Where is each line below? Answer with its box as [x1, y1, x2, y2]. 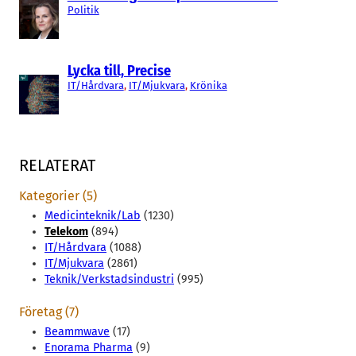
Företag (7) [19, 304, 79, 319]
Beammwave [44, 324, 110, 339]
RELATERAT [19, 156, 95, 176]
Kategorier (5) [19, 188, 97, 203]
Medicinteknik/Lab [44, 208, 141, 222]
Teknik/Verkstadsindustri [44, 272, 174, 286]
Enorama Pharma [44, 340, 133, 354]
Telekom [44, 224, 88, 238]
